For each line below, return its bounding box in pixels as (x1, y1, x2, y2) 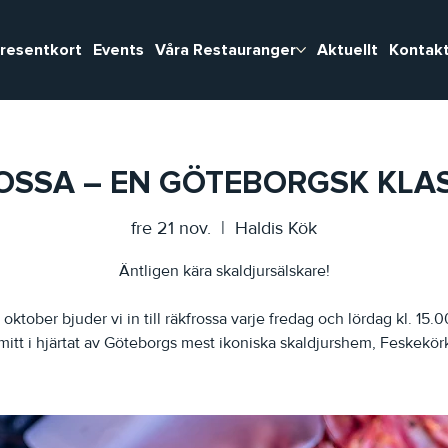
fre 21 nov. (131, 216, 211, 239)
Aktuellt (316, 40, 378, 60)
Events (92, 40, 144, 60)
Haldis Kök (235, 216, 317, 239)
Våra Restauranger (154, 40, 296, 60)
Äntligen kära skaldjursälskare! (118, 260, 330, 281)
